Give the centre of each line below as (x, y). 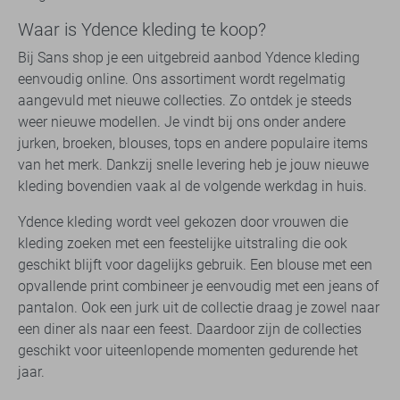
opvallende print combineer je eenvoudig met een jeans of (198, 287)
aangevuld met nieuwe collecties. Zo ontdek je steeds (185, 101)
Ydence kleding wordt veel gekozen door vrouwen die (183, 222)
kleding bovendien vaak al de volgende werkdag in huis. (192, 187)
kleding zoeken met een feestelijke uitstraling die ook (183, 244)
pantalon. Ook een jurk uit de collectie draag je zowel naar (199, 308)
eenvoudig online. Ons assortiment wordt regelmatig (182, 79)
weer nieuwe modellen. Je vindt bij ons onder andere (182, 122)
